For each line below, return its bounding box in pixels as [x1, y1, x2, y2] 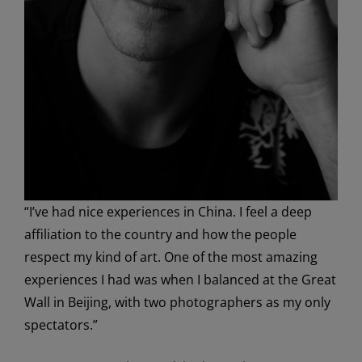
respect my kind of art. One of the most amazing [24, 247, 318, 266]
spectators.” [24, 315, 98, 334]
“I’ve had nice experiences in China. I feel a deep [24, 202, 312, 221]
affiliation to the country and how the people [24, 225, 297, 243]
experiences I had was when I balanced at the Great [24, 270, 336, 288]
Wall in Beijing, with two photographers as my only [24, 293, 330, 311]
